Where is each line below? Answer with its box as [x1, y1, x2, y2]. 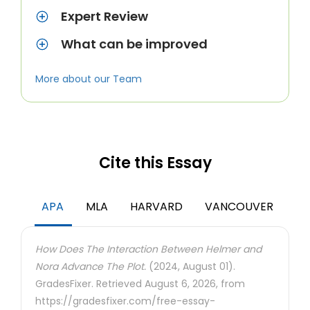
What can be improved [61, 35, 208, 53]
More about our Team [35, 72, 142, 86]
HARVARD [130, 199, 183, 215]
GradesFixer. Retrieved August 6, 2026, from [35, 277, 245, 291]
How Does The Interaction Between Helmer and [35, 242, 262, 256]
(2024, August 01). [146, 259, 235, 273]
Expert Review [61, 8, 148, 25]
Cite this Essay [98, 152, 212, 174]
